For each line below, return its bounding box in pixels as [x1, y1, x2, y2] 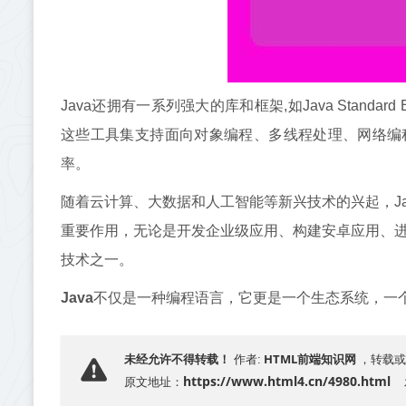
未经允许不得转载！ [124, 353, 230, 366]
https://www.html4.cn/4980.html [183, 372, 391, 390]
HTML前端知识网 [264, 351, 356, 367]
